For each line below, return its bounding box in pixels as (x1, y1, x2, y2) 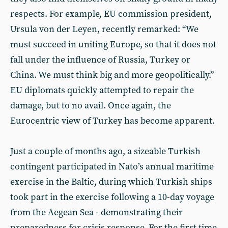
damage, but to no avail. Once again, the (10, 99, 171, 111)
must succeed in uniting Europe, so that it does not (10, 38, 216, 50)
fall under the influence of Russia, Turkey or (10, 53, 190, 66)
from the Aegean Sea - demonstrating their (10, 206, 183, 218)
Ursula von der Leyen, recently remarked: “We (10, 23, 198, 35)
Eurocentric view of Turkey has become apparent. (10, 115, 215, 127)
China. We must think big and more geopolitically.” (10, 69, 214, 81)
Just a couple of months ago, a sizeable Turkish (10, 145, 201, 157)
